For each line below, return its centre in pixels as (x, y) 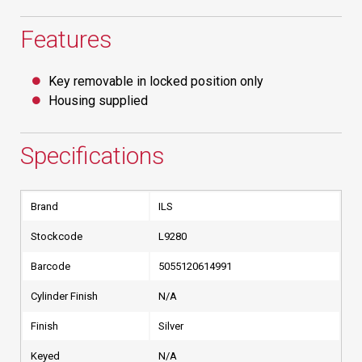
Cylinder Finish (64, 296)
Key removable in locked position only (156, 81)
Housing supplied (98, 101)
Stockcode (57, 236)
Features (66, 39)
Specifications (93, 156)
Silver (171, 326)
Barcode (51, 266)
